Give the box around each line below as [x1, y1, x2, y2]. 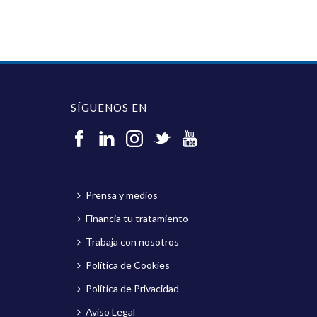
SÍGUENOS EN [71, 101, 147, 114]
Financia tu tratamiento [86, 212, 188, 224]
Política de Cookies [86, 259, 170, 271]
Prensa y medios [86, 189, 158, 201]
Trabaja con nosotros [86, 236, 179, 248]
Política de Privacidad [86, 282, 179, 294]
